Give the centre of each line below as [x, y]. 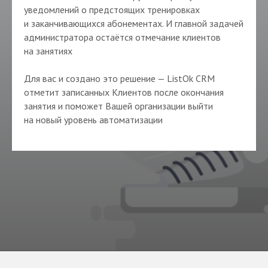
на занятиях [48, 51]
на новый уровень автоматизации [93, 120]
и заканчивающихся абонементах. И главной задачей [134, 24]
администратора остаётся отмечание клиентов [122, 37]
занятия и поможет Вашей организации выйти [118, 106]
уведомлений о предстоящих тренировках [112, 10]
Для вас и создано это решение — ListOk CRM [119, 79]
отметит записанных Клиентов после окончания [124, 92]
